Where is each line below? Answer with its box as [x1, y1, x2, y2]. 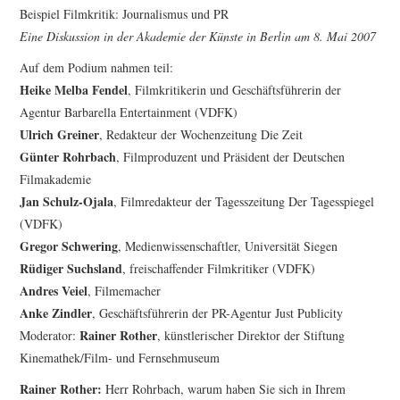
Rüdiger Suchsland [20, 259, 123, 279]
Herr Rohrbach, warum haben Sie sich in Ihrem [102, 380, 346, 398]
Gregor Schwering [20, 237, 119, 256]
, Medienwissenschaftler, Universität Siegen [118, 237, 338, 255]
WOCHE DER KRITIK [37, 81, 160, 104]
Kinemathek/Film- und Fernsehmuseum [20, 349, 221, 367]
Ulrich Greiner [20, 125, 100, 145]
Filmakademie [20, 171, 92, 188]
